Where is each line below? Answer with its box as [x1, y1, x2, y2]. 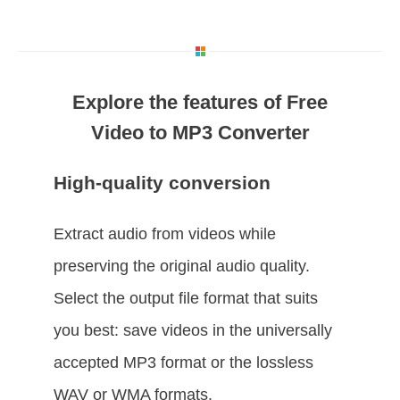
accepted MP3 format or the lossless [54, 354, 313, 372]
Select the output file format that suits [54, 289, 318, 308]
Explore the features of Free [72, 91, 328, 114]
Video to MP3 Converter [90, 121, 310, 145]
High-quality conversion [54, 172, 271, 194]
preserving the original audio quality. [54, 257, 310, 276]
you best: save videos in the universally [54, 321, 332, 340]
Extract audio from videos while [54, 225, 276, 244]
